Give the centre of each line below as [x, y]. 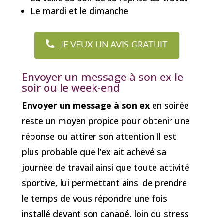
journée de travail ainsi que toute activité [105, 167]
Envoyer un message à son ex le [102, 76]
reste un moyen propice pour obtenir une [106, 120]
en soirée [169, 105]
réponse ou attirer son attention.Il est [99, 136]
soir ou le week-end [70, 87]
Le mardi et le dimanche [79, 11]
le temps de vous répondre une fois [94, 198]
